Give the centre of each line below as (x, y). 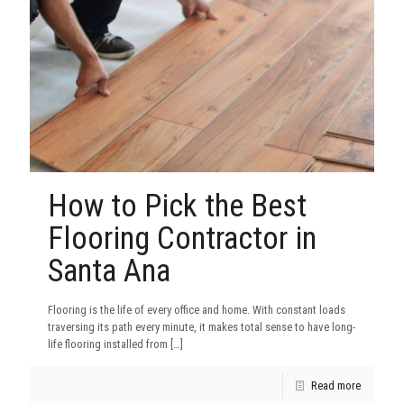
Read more (336, 385)
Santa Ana (109, 271)
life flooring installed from (108, 344)
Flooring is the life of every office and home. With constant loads (197, 309)
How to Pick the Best (177, 206)
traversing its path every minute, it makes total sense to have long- (202, 326)
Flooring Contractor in (182, 238)
